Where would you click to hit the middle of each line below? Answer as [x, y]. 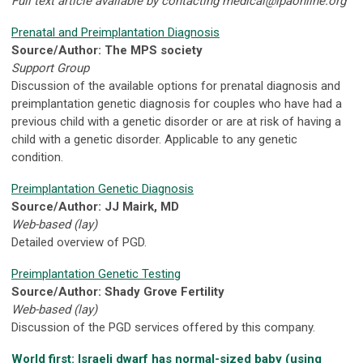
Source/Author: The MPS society [107, 51]
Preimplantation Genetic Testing [96, 274]
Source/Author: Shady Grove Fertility [118, 292]
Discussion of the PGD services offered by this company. [163, 328]
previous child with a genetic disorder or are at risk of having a [176, 122]
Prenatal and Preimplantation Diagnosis [115, 33]
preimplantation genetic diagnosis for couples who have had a [177, 104]
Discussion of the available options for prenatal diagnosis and [176, 86]
